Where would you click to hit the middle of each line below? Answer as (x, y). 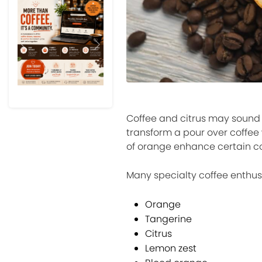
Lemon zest (170, 249)
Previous (42, 51)
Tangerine (168, 219)
